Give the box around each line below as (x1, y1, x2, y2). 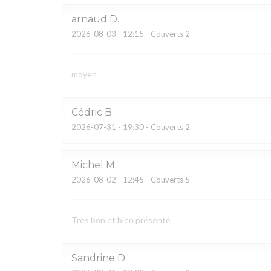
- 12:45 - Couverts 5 (116, 175, 190, 184)
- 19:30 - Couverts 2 (116, 122, 190, 132)
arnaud (71, 13, 107, 25)
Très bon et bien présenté (71, 215, 171, 225)
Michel (71, 159, 103, 171)
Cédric (71, 106, 102, 118)
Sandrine (71, 252, 115, 264)
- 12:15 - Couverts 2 (116, 29, 190, 39)
